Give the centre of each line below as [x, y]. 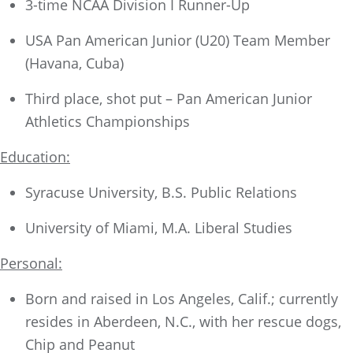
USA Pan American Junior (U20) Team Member [178, 40]
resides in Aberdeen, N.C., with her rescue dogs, [183, 321]
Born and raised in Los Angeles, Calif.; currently [182, 299]
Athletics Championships [111, 121]
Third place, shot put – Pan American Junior [169, 98]
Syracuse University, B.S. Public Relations [161, 192]
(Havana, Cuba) [74, 63]
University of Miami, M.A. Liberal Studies [159, 228]
